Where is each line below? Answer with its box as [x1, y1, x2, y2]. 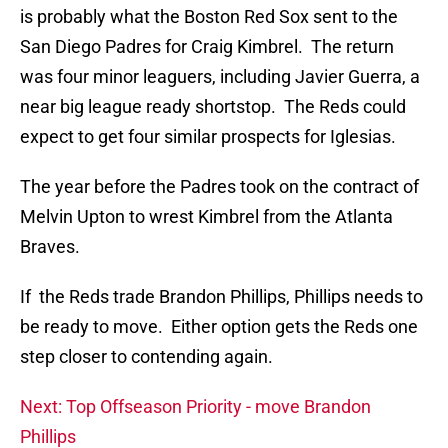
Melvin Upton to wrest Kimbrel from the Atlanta [20, 206, 393, 228]
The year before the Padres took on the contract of [20, 176, 419, 198]
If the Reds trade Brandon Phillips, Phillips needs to [20, 286, 423, 308]
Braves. [20, 236, 80, 258]
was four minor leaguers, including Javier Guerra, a [20, 66, 420, 88]
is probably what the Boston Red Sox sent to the [20, 6, 398, 28]
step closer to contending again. [20, 346, 273, 368]
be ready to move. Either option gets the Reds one [20, 316, 418, 338]
